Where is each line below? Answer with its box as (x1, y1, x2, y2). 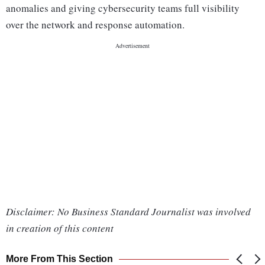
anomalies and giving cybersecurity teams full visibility (6, 1, 240, 15)
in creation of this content (6, 221, 114, 235)
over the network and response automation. (6, 18, 185, 32)
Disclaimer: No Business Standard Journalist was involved (6, 205, 251, 219)
